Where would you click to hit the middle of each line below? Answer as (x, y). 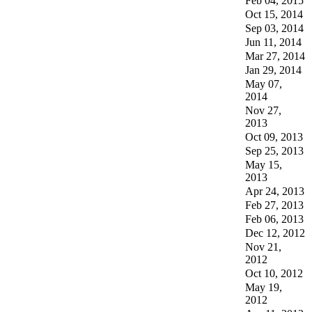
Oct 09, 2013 (274, 136)
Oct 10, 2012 (274, 273)
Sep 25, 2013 (274, 150)
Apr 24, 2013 (275, 191)
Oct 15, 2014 (274, 14)
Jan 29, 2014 (273, 70)
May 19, (264, 287)
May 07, (264, 84)
